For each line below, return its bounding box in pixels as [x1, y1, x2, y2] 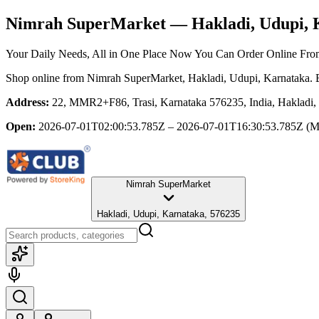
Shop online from [6, 71, 87, 84]
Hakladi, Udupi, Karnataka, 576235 [97, 208, 240, 219]
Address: [6, 95, 49, 108]
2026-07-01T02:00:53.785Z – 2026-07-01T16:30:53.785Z [38, 120, 303, 132]
